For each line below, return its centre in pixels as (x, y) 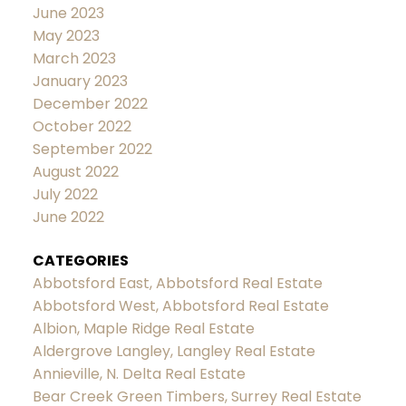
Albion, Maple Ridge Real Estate (143, 328)
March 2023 (74, 59)
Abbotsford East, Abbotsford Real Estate (177, 283)
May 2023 (66, 36)
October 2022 (82, 127)
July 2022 (65, 195)
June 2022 (68, 217)
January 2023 (80, 82)
